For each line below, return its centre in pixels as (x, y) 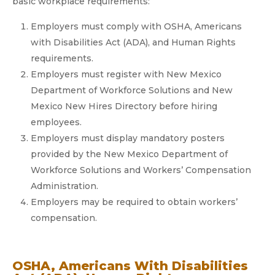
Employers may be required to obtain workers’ (134, 202)
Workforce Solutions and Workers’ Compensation (141, 170)
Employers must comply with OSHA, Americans (136, 26)
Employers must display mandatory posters (128, 138)
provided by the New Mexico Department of (129, 154)
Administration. (64, 186)
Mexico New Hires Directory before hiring (124, 106)
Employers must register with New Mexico (126, 74)
